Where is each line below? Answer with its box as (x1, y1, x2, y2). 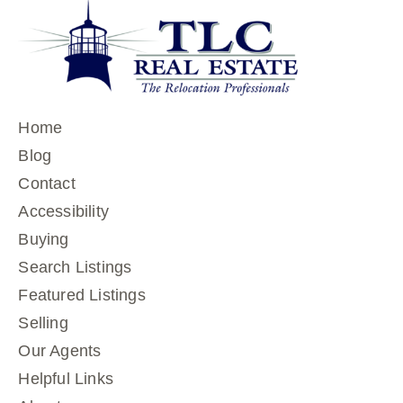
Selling (18, 313, 68, 332)
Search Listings (18, 257, 132, 276)
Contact (18, 174, 76, 193)
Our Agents (18, 341, 103, 360)
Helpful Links (18, 369, 114, 388)
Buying (18, 229, 69, 248)
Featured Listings (18, 285, 146, 304)
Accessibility (18, 201, 110, 220)
